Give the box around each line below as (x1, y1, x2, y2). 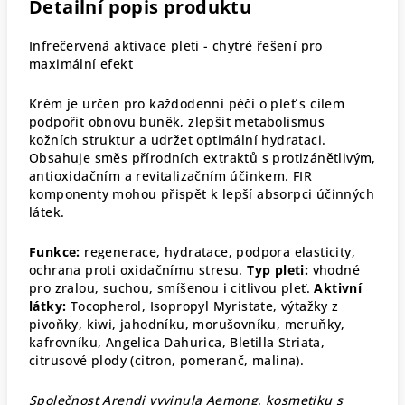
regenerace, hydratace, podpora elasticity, (80, 243, 356, 260)
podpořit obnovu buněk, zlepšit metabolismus (29, 113, 325, 130)
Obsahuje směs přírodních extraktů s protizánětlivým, (29, 149, 376, 166)
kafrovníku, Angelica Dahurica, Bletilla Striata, (29, 334, 325, 351)
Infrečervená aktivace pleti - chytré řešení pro (29, 37, 323, 54)
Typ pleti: (247, 261, 309, 278)
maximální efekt (29, 55, 134, 72)
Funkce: (29, 243, 80, 260)
